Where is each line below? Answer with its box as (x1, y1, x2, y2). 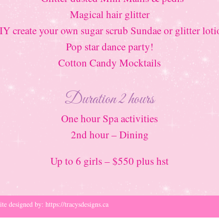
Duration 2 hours (65, 88, 154, 110)
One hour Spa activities (61, 111, 158, 125)
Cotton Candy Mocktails (58, 55, 161, 69)
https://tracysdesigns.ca (45, 199, 109, 209)
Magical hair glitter (69, 7, 150, 21)
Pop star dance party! (66, 39, 153, 53)
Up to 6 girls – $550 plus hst (50, 153, 169, 168)
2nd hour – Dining (70, 127, 149, 141)
